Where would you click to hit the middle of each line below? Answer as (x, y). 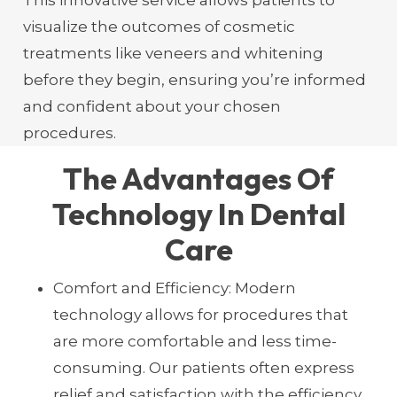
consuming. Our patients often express (203, 368)
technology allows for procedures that (200, 315)
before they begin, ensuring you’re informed (194, 79)
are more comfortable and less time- (195, 341)
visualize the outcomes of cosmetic (159, 26)
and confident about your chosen (152, 106)
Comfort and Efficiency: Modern (174, 288)
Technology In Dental (198, 214)
